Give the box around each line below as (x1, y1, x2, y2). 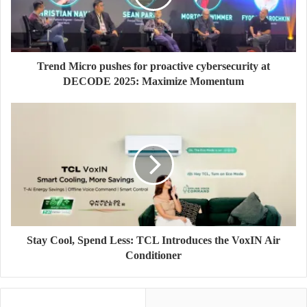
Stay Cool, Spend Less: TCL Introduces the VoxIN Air (27, 234, 280, 246)
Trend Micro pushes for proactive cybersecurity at (37, 60, 270, 72)
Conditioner (125, 249, 182, 261)
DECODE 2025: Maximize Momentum (63, 75, 244, 87)
